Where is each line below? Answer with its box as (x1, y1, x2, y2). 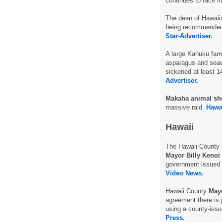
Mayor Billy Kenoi (166, 152, 220, 160)
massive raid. (166, 104, 206, 111)
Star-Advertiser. (166, 32, 213, 40)
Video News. (166, 169, 204, 177)
